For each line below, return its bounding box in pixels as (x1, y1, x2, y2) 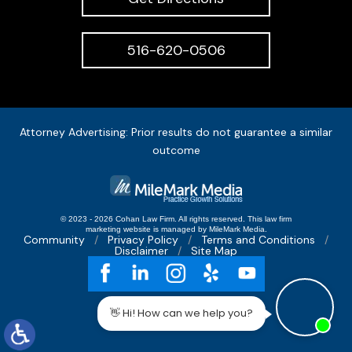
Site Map (191, 243, 237, 258)
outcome (152, 142, 200, 157)
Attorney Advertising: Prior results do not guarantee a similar (20, 124, 332, 139)
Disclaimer (115, 243, 168, 258)
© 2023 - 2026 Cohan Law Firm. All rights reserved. (60, 214, 247, 223)
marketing (85, 224, 121, 233)
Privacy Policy (108, 232, 178, 247)
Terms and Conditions (201, 232, 315, 247)
